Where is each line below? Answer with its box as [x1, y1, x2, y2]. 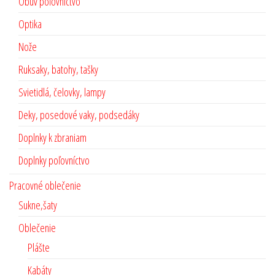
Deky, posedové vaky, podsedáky [18, 107, 139, 123]
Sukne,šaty [18, 198, 57, 213]
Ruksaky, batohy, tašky [18, 62, 98, 77]
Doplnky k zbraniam [18, 130, 87, 145]
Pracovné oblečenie [9, 178, 81, 193]
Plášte [28, 240, 50, 255]
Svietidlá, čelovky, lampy [18, 85, 106, 100]
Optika [18, 17, 42, 32]
